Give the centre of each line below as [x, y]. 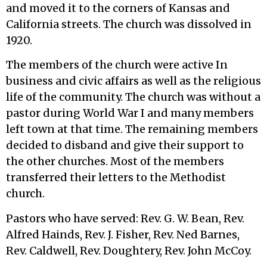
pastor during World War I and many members [130, 113]
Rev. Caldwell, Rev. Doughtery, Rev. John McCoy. [129, 250]
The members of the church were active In [117, 65]
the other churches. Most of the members [115, 162]
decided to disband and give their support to [125, 145]
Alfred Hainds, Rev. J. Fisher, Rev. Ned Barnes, [123, 234]
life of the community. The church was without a [133, 97]
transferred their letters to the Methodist [116, 178]
